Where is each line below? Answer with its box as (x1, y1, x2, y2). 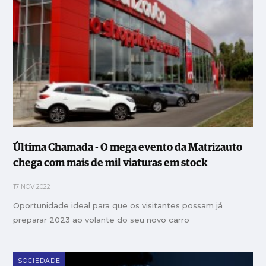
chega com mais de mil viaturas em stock (13, 158, 208, 169)
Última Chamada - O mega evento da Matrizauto (13, 142, 243, 154)
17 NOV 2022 (13, 183, 51, 191)
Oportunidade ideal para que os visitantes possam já (13, 201, 223, 211)
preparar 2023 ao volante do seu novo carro (13, 215, 190, 225)
